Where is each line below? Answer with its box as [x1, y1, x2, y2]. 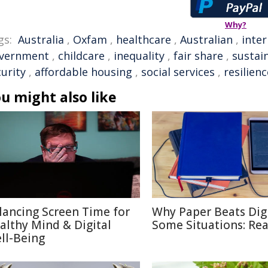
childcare [58, 48, 105, 63]
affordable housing [35, 65, 132, 79]
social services [141, 65, 215, 79]
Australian [180, 32, 233, 47]
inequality [114, 48, 165, 63]
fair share [173, 48, 223, 63]
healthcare [116, 32, 171, 47]
